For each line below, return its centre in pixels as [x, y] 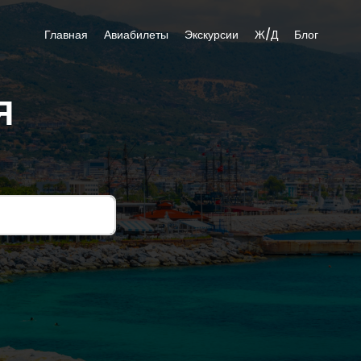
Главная [66, 35]
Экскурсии [212, 35]
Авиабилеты [136, 35]
